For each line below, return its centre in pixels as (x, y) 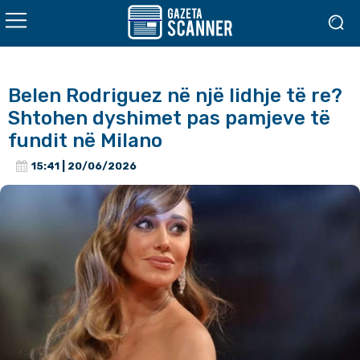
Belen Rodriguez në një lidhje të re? (175, 96)
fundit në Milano (85, 141)
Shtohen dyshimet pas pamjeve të (169, 118)
